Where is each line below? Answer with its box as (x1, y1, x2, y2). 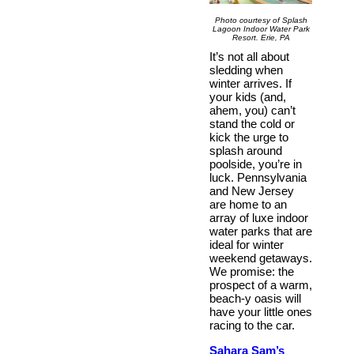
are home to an (209, 197, 287, 211)
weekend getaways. (209, 250, 312, 265)
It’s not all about (209, 49, 289, 63)
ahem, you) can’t (209, 103, 296, 117)
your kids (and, (209, 89, 286, 104)
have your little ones (209, 304, 312, 318)
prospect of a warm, (209, 277, 312, 292)
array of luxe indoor (209, 210, 308, 224)
